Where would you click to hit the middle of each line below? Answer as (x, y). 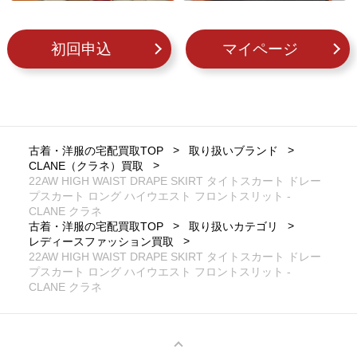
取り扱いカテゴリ (233, 227)
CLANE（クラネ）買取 (86, 166)
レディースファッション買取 (101, 242)
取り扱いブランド (233, 151)
